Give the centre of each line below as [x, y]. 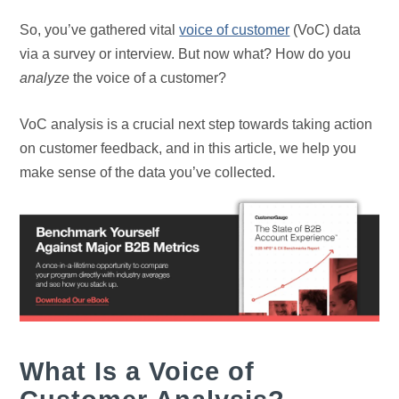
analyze [45, 78]
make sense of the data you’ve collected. [148, 172]
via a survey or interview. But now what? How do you [186, 54]
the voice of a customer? [148, 78]
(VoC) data [326, 30]
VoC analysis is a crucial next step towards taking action [196, 124]
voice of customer [235, 30]
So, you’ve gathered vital [100, 30]
